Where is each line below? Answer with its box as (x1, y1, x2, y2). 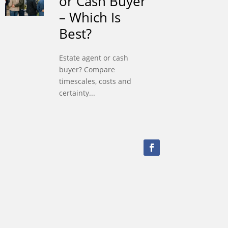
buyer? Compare (59, 65, 115, 75)
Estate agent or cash (59, 53, 128, 63)
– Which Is (59, 8, 121, 27)
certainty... (59, 88, 95, 98)
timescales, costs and (59, 76, 131, 87)
